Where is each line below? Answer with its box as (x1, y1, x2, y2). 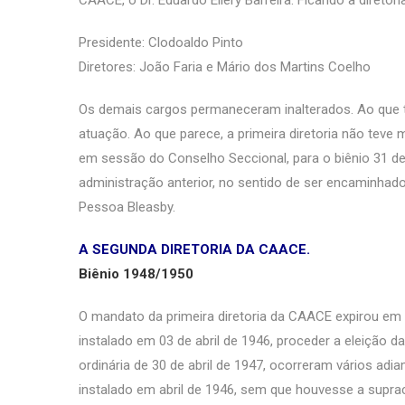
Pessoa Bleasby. (79, 199, 175, 215)
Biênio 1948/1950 (79, 266, 193, 282)
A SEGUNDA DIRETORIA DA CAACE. (79, 241, 310, 258)
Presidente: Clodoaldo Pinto (79, 34, 243, 51)
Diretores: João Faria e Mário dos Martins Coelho (79, 59, 371, 75)
